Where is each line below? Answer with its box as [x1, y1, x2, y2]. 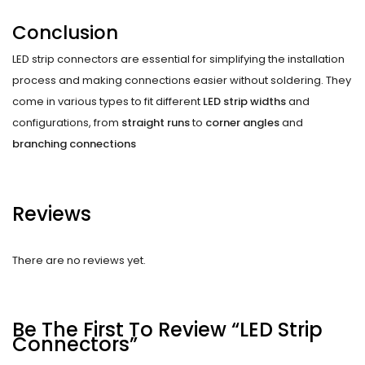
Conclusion [12, 19, 118, 46]
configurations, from [12, 115, 121, 131]
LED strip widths [203, 94, 286, 110]
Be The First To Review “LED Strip [12, 315, 323, 343]
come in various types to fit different [12, 94, 203, 110]
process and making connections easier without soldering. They [12, 73, 351, 89]
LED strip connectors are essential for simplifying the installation [12, 51, 345, 68]
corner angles [205, 115, 279, 131]
